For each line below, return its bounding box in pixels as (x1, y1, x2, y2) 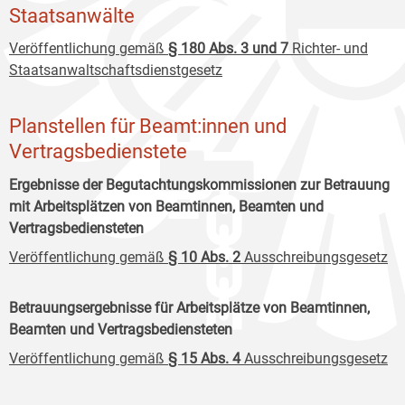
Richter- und (288, 40, 368, 58)
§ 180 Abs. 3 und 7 (168, 40, 288, 58)
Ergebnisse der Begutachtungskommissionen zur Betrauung (9, 175, 390, 193)
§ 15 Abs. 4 (168, 349, 240, 367)
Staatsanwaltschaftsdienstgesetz (9, 61, 222, 80)
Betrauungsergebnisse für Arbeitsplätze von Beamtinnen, (9, 298, 370, 316)
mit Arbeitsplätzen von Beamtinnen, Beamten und (9, 197, 324, 215)
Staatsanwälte (9, 3, 135, 27)
